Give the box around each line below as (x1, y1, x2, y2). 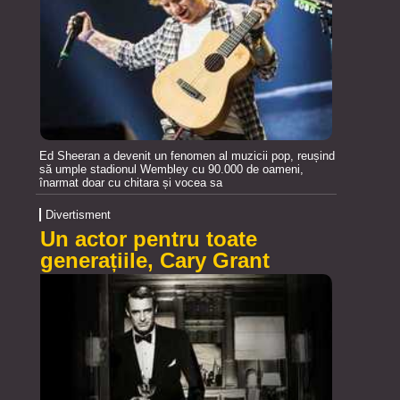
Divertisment (46, 208, 111, 222)
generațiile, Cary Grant (40, 248, 270, 273)
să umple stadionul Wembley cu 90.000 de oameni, (39, 162, 304, 177)
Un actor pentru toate (40, 227, 257, 252)
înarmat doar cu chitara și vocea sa (39, 176, 222, 190)
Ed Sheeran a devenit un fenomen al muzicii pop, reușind (39, 149, 335, 163)
